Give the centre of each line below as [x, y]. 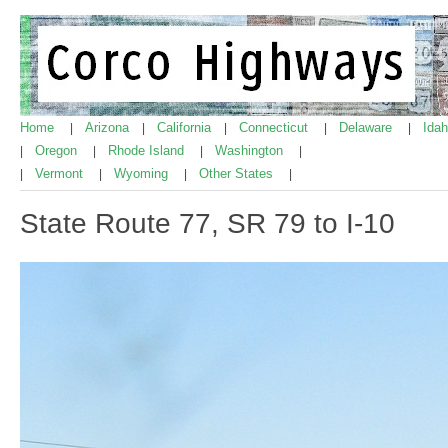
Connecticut [275, 127]
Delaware [367, 127]
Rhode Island [148, 150]
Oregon [58, 150]
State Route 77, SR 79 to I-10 [207, 223]
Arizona [109, 127]
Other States [238, 173]
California [186, 127]
